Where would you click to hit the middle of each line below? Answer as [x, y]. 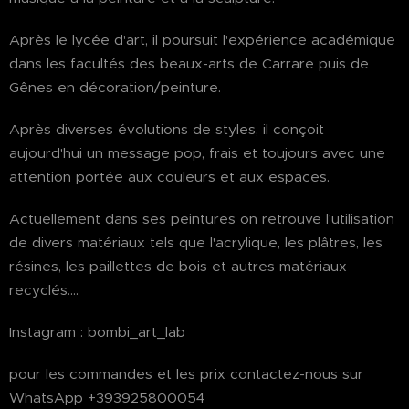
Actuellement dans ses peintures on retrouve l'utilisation [202, 219]
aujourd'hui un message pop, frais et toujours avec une [197, 153]
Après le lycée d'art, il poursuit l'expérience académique [202, 40]
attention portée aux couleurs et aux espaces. [169, 177]
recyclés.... [44, 290]
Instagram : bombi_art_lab [97, 332]
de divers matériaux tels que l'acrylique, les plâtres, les [196, 242]
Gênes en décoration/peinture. [115, 87]
